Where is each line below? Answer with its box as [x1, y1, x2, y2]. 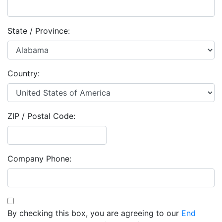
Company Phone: [7, 154, 71, 164]
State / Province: [7, 26, 70, 36]
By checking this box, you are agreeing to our [7, 208, 181, 218]
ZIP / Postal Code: [7, 111, 75, 121]
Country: [7, 68, 40, 78]
